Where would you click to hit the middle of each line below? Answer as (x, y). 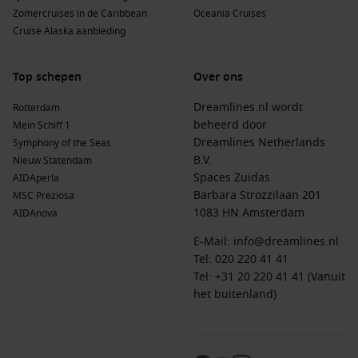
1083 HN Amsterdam (249, 213)
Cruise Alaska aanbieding (69, 31)
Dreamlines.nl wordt (248, 107)
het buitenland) (235, 294)
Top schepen (47, 77)
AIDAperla (36, 178)
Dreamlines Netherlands (259, 143)
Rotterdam (36, 108)
